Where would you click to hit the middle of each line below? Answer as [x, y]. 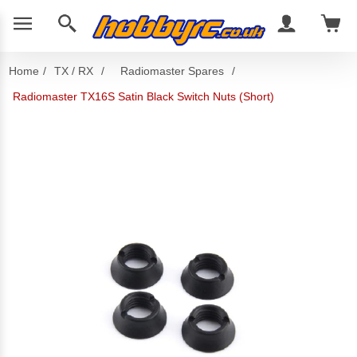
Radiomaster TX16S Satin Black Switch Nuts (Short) [144, 96]
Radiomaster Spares [173, 71]
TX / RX [74, 71]
